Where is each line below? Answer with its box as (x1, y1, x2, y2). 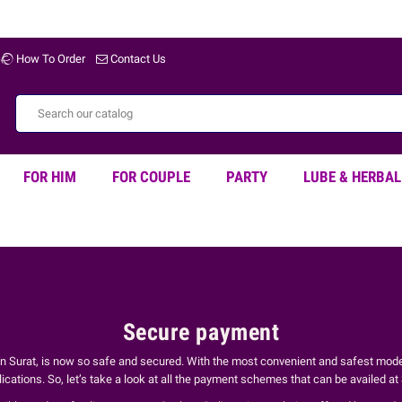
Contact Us (108, 52, 166, 66)
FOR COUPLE (112, 167, 190, 186)
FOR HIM (23, 167, 76, 186)
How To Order (13, 52, 85, 66)
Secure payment (122, 318, 280, 345)
